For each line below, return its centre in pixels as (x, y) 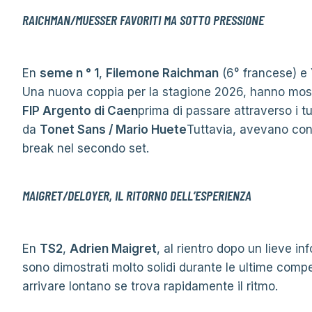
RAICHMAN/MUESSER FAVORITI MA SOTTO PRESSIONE (143, 19)
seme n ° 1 (69, 73)
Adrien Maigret (113, 249)
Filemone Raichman (162, 73)
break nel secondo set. (86, 148)
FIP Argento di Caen (80, 111)
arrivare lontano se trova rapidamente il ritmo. (150, 286)
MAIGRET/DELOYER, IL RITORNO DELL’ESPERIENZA (137, 195)
